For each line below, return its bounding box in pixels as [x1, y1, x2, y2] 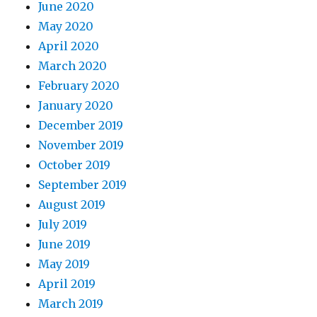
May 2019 [38, 257, 91, 272]
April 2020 [38, 39, 100, 54]
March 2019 [38, 296, 104, 311]
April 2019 [38, 277, 96, 292]
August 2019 [38, 197, 106, 212]
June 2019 [38, 237, 91, 252]
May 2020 [38, 19, 94, 34]
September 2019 [38, 178, 127, 192]
